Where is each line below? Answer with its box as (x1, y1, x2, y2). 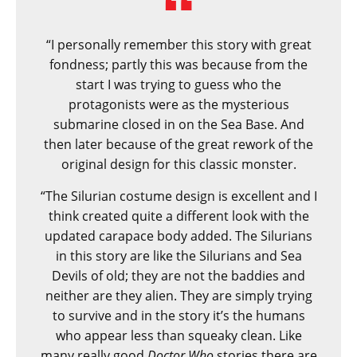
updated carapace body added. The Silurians (45, 226, 312, 245)
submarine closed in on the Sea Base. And (53, 115, 304, 133)
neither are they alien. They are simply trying (45, 286, 312, 304)
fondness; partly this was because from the (49, 55, 308, 73)
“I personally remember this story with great (45, 35, 312, 53)
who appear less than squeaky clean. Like (55, 326, 302, 344)
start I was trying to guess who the (76, 75, 281, 93)
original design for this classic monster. (61, 155, 296, 173)
